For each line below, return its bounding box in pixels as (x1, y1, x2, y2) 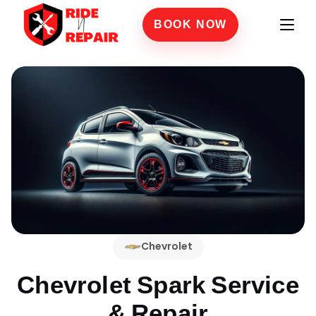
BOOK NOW (154, 18, 227, 31)
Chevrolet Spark (17, 269, 206, 300)
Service (205, 269, 299, 300)
